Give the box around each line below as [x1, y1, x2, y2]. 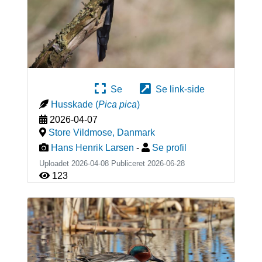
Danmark [116, 127, 155, 137]
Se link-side [151, 84, 205, 94]
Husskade [50, 99, 93, 109]
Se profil [151, 142, 187, 153]
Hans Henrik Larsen [50, 142, 134, 153]
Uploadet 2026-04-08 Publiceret [39, 158, 147, 168]
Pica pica [98, 99, 137, 109]
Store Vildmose [48, 127, 112, 137]
